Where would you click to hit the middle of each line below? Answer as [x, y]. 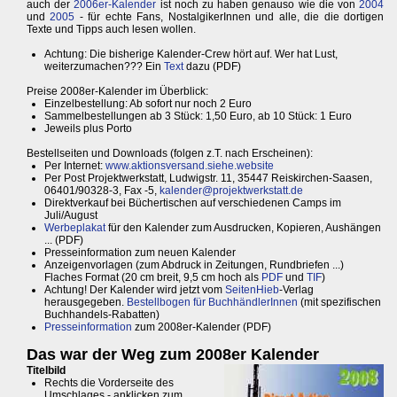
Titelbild [46, 371]
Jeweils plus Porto [88, 129]
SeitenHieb [252, 290]
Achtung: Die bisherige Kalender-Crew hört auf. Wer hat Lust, [191, 54]
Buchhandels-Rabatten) [102, 315]
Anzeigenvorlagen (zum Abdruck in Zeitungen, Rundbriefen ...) [194, 265]
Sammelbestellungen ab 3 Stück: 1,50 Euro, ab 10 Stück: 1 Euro [198, 117]
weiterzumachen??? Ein [104, 67]
